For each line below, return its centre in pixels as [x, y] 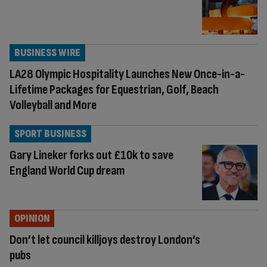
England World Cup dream [67, 170]
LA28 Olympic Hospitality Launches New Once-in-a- [127, 74]
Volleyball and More [53, 105]
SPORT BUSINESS [50, 133]
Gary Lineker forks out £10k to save [91, 155]
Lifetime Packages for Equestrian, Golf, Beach [114, 89]
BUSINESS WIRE [47, 52]
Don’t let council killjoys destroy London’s [105, 240]
